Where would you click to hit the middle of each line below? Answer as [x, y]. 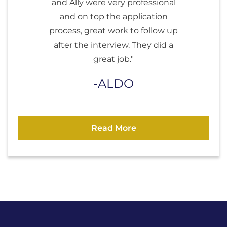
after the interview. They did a [113, 45]
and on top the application [113, 17]
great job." [113, 59]
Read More [113, 128]
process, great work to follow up [113, 31]
